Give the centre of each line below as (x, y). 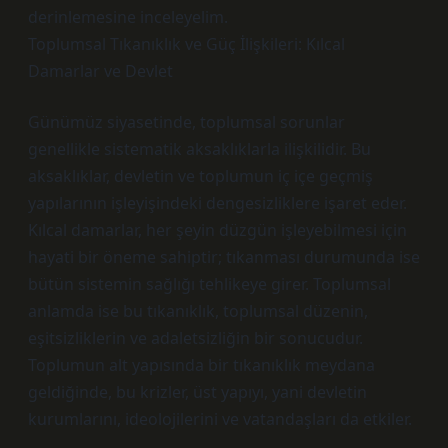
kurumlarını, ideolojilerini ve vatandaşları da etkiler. (220, 419)
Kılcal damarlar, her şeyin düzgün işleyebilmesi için (217, 230)
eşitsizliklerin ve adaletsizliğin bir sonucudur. (195, 338)
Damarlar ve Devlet (100, 71)
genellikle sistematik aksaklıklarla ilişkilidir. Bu (199, 149)
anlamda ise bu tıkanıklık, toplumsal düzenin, (198, 311)
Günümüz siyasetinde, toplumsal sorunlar (186, 122)
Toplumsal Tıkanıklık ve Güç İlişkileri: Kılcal (186, 44)
